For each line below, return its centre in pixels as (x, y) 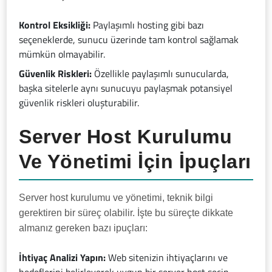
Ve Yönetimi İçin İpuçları (135, 162)
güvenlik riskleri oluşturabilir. (79, 103)
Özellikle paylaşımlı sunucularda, (161, 74)
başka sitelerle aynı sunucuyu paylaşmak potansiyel (126, 88)
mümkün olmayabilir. (62, 54)
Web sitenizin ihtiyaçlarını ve (167, 258)
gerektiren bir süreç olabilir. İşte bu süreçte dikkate (126, 213)
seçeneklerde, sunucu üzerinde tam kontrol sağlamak (129, 40)
